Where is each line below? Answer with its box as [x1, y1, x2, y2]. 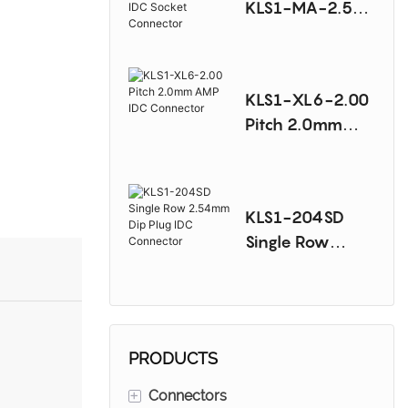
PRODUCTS [127, 348, 218, 368]
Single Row [244, 231, 330, 251]
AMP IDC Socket [244, 47, 366, 67]
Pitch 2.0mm [244, 115, 342, 135]
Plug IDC [244, 280, 307, 301]
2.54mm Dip [244, 256, 342, 276]
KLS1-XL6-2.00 [244, 90, 369, 110]
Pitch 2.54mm [244, 23, 353, 43]
